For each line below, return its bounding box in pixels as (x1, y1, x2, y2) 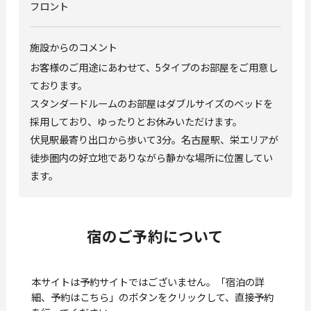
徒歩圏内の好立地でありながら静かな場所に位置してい (29, 149, 273, 165)
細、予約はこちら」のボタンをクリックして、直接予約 (31, 289, 274, 304)
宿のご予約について (87, 225, 224, 247)
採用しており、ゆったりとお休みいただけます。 (29, 113, 242, 128)
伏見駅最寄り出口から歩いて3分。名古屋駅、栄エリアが (29, 131, 278, 146)
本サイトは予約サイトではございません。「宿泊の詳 (31, 274, 264, 289)
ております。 (29, 77, 87, 92)
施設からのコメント (29, 39, 117, 54)
